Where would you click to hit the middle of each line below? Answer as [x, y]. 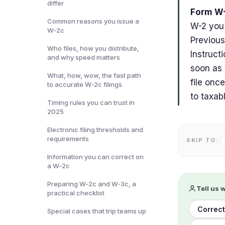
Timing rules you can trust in [91, 102]
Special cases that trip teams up [97, 211]
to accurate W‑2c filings [85, 84]
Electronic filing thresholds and [95, 130]
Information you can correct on [95, 157]
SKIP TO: [202, 140]
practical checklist [76, 193]
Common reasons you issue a [93, 21]
